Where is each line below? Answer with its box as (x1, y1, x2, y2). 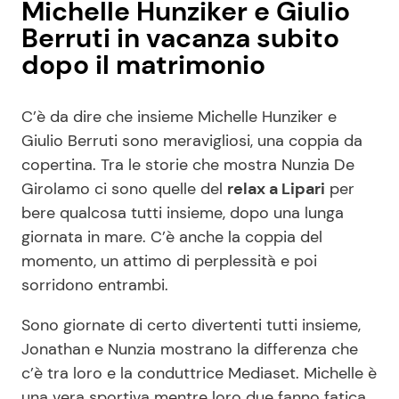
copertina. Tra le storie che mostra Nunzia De (21, 153, 354, 175)
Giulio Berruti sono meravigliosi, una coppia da (21, 129, 362, 151)
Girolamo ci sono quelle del (21, 177, 227, 199)
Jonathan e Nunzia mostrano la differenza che (21, 338, 358, 360)
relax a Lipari (227, 177, 325, 199)
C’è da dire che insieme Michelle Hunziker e (21, 105, 337, 127)
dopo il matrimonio (21, 46, 272, 82)
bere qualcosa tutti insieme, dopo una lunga (21, 201, 344, 224)
